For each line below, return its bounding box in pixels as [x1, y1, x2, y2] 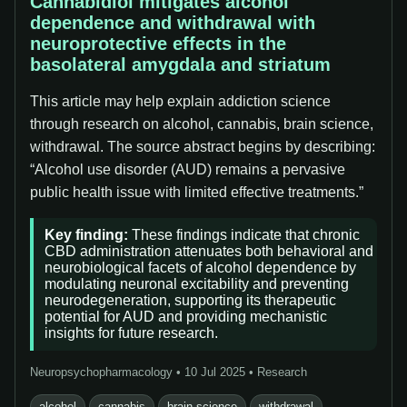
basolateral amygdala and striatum [30, 55, 331, 74]
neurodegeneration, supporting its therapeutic [45, 293, 336, 308]
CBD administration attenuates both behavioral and [45, 243, 373, 259]
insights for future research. [45, 325, 218, 341]
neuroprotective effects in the [30, 34, 286, 54]
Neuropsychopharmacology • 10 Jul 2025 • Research [30, 365, 307, 379]
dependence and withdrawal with [30, 13, 315, 33]
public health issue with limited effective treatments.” [30, 184, 363, 200]
